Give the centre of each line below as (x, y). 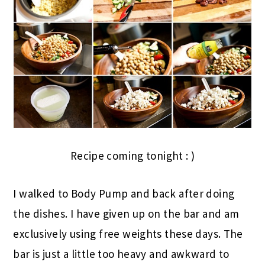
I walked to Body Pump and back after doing (124, 193)
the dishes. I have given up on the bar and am (126, 213)
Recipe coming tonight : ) (132, 155)
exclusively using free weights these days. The (128, 233)
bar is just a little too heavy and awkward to (121, 253)
